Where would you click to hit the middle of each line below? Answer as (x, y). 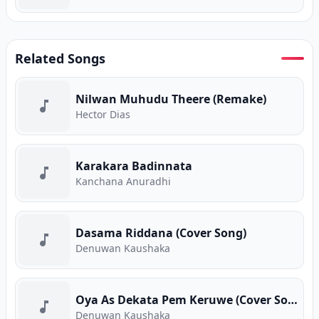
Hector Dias (103, 114)
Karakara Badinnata (134, 166)
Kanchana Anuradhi (123, 181)
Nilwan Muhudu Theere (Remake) (171, 99)
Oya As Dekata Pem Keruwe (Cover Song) (293, 300)
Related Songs (60, 58)
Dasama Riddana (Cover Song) (161, 233)
